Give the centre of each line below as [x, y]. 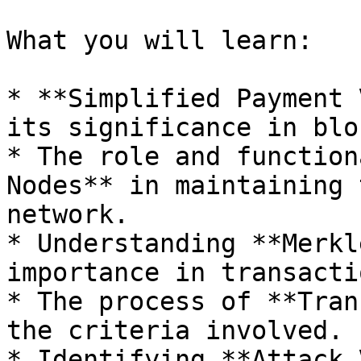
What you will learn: [160, 40]
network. [68, 214]
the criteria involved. [175, 330]
